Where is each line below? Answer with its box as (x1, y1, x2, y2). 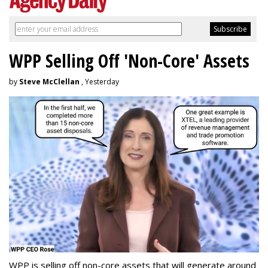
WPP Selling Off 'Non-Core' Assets (9, 48, 249, 73)
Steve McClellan (19, 76, 80, 87)
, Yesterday (80, 76, 119, 87)
